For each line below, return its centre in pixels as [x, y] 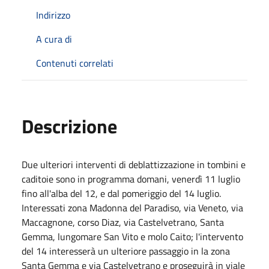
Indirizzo [53, 15]
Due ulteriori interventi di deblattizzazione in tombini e [134, 164]
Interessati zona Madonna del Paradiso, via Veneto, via [132, 207]
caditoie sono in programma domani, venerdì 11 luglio [131, 179]
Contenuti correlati [75, 63]
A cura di [54, 39]
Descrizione [69, 126]
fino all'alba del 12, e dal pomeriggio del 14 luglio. [121, 193]
